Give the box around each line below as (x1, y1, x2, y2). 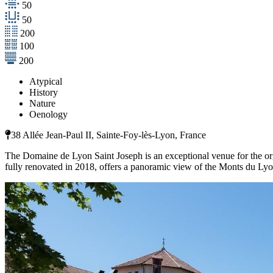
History (29, 87, 58, 98)
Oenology (29, 109, 68, 120)
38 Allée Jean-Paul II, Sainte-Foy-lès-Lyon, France (11, 130, 206, 141)
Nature (29, 98, 55, 109)
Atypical (29, 76, 62, 87)
